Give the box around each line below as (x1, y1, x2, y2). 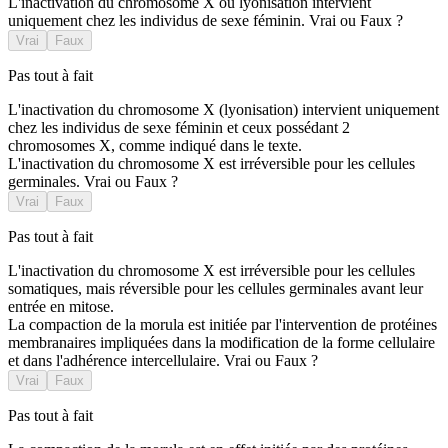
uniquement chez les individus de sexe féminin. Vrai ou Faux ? (8, 12, 403, 30)
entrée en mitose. (8, 298, 114, 316)
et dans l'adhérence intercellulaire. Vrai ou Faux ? (8, 352, 318, 370)
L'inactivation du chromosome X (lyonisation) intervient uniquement (8, 101, 439, 119)
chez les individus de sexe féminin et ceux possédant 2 (8, 119, 350, 137)
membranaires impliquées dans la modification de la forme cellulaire (8, 334, 435, 352)
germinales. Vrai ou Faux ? (8, 173, 178, 191)
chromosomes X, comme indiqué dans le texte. (8, 137, 302, 155)
